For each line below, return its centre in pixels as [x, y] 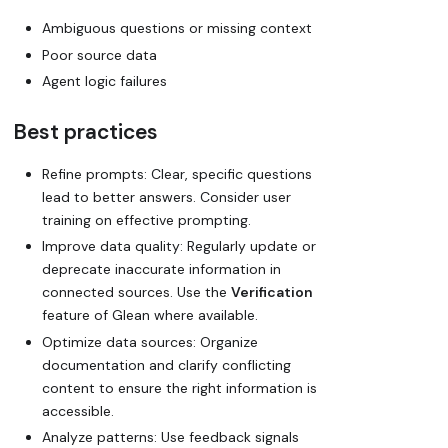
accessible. [78, 410]
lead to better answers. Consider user [166, 196]
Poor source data [99, 54]
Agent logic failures [104, 81]
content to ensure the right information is [179, 387]
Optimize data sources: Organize [150, 341]
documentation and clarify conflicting [166, 364]
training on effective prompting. [146, 219]
